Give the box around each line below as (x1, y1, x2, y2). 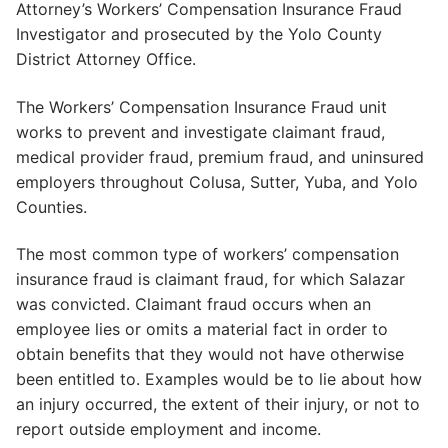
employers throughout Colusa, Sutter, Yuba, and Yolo (16, 171, 418, 192)
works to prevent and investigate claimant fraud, (16, 121, 385, 142)
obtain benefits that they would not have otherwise (16, 344, 404, 365)
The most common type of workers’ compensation (16, 244, 399, 265)
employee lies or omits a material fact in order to (16, 319, 388, 340)
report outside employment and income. (16, 419, 321, 440)
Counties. (16, 196, 87, 217)
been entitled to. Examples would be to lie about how (16, 369, 422, 390)
